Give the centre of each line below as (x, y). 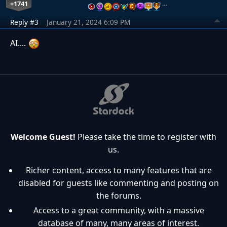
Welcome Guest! (43, 137)
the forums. (119, 195)
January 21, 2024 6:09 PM (88, 22)
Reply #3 (24, 22)
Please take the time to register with (146, 137)
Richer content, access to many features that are (119, 170)
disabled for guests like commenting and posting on (119, 183)
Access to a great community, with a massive (119, 210)
